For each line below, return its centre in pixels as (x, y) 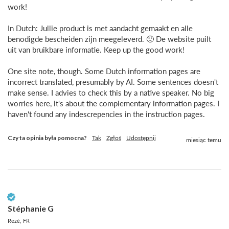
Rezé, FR (19, 220)
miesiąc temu (204, 140)
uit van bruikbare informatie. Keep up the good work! (96, 49)
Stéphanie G (31, 208)
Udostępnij (141, 138)
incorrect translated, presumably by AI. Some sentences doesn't (113, 82)
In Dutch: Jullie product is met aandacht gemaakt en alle (100, 28)
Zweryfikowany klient (46, 197)
